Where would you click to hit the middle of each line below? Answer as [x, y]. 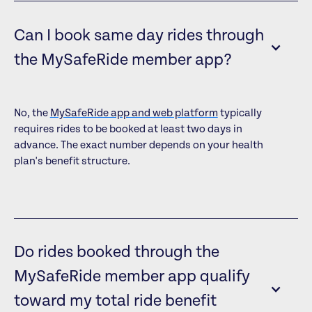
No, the [32, 112]
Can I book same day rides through [139, 36]
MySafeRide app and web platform [134, 112]
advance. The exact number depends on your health [138, 145]
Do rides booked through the [116, 253]
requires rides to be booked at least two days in [128, 128]
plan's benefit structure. [72, 161]
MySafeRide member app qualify [132, 277]
